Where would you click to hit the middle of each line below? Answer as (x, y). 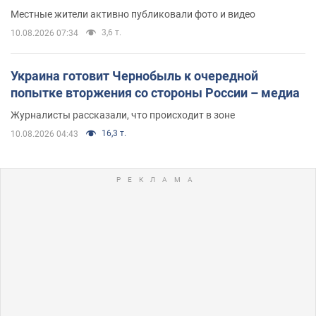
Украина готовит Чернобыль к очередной (134, 75)
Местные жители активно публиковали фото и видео (133, 14)
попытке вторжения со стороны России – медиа (155, 92)
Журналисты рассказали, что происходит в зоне (123, 115)
